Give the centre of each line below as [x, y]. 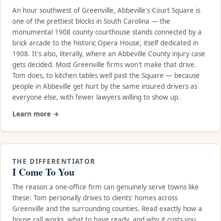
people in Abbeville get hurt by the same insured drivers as [105, 86]
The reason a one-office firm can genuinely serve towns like [106, 187]
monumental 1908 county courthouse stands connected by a [107, 32]
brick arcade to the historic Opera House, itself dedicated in [105, 43]
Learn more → [36, 114]
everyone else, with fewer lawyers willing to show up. [96, 97]
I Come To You [43, 172]
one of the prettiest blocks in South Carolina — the [91, 21]
